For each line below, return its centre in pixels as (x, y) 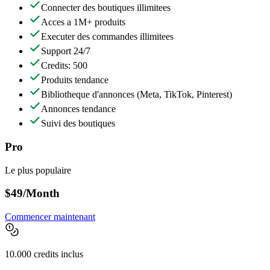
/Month (41, 193)
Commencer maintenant (50, 216)
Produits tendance (75, 80)
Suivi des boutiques (78, 124)
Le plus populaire (38, 170)
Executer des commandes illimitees (107, 37)
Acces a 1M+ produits (83, 22)
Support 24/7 (66, 51)
